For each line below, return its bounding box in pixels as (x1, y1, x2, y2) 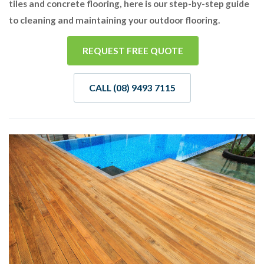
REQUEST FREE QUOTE (82, 45, 183, 57)
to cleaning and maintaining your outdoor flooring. (9, 15, 220, 26)
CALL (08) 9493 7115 (88, 82, 176, 94)
